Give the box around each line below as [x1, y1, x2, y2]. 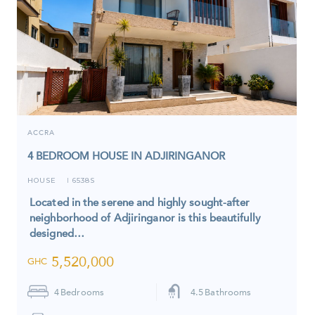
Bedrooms [60, 286, 104, 297]
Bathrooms [205, 286, 252, 297]
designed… [30, 226, 84, 240]
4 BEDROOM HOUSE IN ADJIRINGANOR [27, 149, 225, 162]
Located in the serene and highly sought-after [30, 195, 250, 209]
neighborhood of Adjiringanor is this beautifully [30, 211, 261, 224]
